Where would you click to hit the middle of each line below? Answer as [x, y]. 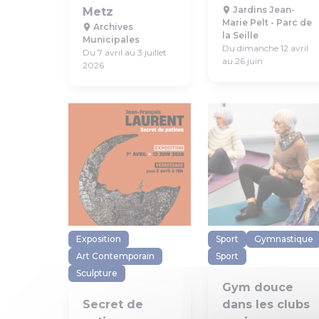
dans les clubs [266, 304]
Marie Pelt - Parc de [267, 22]
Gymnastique [284, 239]
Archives [112, 27]
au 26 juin [242, 61]
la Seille [240, 35]
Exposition [99, 239]
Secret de [113, 304]
